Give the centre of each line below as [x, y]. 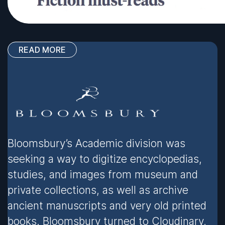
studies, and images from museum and [103, 175]
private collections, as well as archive [98, 190]
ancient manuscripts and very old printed [107, 206]
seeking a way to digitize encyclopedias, [105, 159]
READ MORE [42, 50]
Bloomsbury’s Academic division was [96, 144]
